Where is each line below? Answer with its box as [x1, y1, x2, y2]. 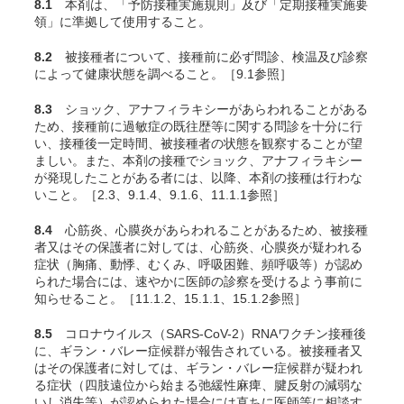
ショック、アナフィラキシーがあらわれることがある [52, 102, 368, 116]
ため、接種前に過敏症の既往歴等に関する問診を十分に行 [34, 119, 363, 133]
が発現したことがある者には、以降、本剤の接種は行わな [34, 170, 363, 185]
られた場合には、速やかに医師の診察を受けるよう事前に [34, 274, 363, 289]
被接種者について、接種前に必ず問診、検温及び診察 [52, 50, 368, 64]
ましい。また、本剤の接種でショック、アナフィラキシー [34, 153, 363, 168]
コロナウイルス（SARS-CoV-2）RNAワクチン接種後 [52, 326, 366, 341]
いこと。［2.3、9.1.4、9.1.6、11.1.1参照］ [34, 188, 285, 202]
